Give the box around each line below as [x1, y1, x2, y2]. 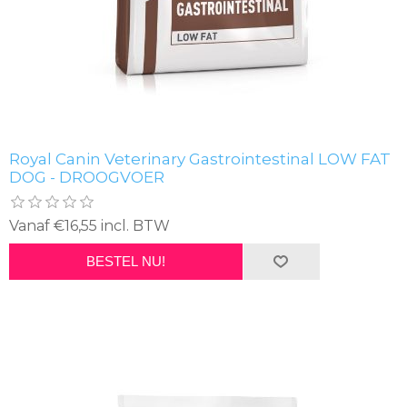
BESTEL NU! [85, 253, 165, 270]
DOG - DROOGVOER [9, 167, 164, 186]
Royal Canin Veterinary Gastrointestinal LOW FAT [9, 149, 391, 168]
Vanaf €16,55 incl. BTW [9, 216, 170, 234]
